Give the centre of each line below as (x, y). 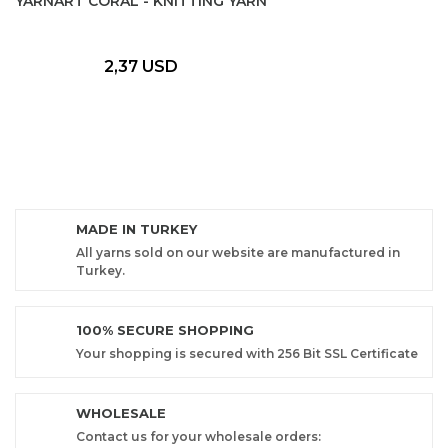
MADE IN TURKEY (136, 229)
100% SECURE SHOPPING (165, 330)
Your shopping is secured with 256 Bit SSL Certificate (247, 353)
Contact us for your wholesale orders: (198, 436)
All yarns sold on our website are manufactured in (238, 252)
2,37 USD (141, 66)
